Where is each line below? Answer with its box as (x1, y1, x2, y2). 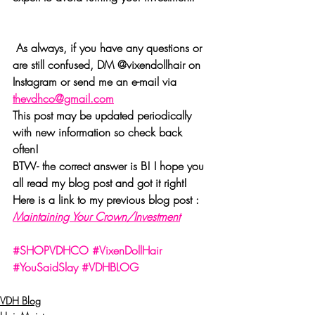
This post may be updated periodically (13, 108, 195, 124)
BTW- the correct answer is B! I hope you (13, 158, 207, 174)
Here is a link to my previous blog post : (13, 192, 202, 208)
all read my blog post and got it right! (13, 175, 191, 191)
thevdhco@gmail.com (13, 91, 114, 107)
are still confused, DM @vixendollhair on (13, 57, 204, 73)
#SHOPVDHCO (13, 243, 89, 259)
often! (13, 141, 42, 157)
